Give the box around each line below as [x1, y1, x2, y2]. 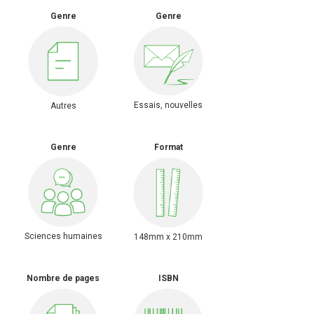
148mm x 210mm [134, 231, 203, 242]
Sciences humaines [24, 231, 102, 241]
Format [153, 142, 183, 152]
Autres [50, 100, 76, 111]
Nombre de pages [27, 273, 100, 283]
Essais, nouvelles [134, 100, 203, 110]
